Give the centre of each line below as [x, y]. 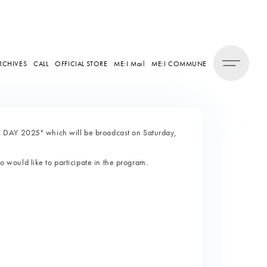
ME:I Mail [130, 63]
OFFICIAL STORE [81, 63]
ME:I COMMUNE [179, 63]
